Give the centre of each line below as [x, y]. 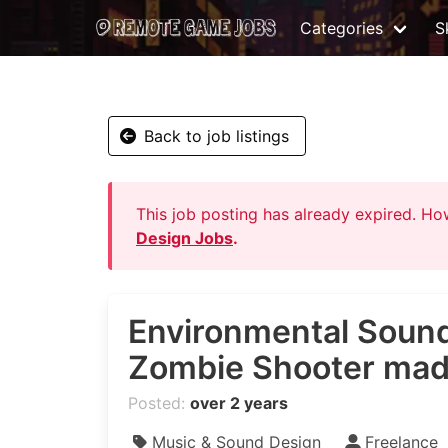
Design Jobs [184, 238]
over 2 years [239, 403]
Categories [341, 28]
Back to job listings [216, 136]
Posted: [156, 403]
